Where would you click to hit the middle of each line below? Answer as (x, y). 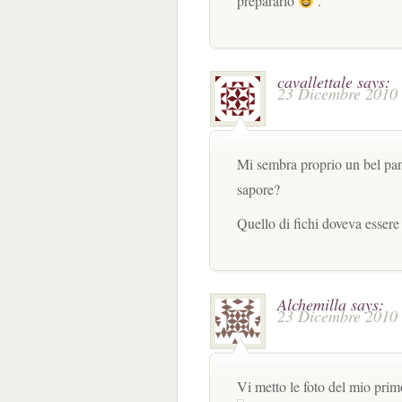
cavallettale (315, 82)
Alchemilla (312, 304)
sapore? (258, 189)
